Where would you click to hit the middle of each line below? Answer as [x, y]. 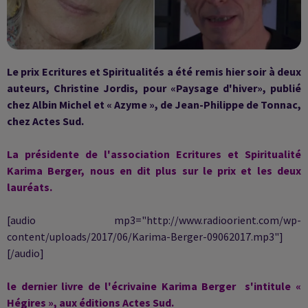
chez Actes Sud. [45, 121]
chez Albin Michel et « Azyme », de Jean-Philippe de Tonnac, [154, 104]
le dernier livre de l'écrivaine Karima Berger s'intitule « [154, 286]
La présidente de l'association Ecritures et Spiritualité [154, 154]
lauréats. [30, 187]
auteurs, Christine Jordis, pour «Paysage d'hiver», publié [154, 88]
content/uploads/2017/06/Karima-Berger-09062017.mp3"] [145, 236]
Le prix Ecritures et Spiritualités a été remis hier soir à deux [154, 71]
